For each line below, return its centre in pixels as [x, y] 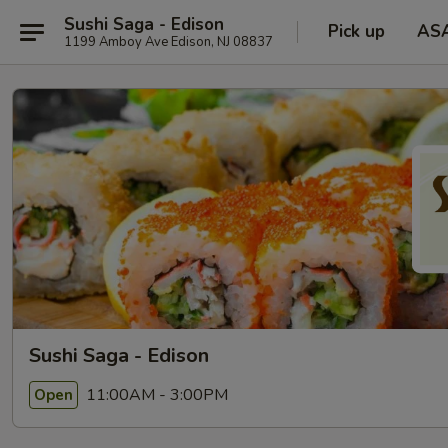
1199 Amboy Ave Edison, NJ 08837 [168, 41]
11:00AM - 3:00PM [155, 394]
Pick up [356, 31]
